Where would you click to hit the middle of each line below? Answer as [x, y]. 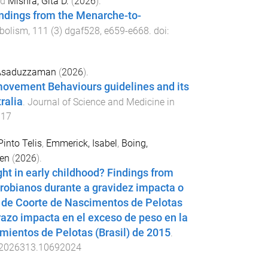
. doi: [159, 31]
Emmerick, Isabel [81, 144]
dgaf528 [82, 31]
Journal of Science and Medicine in [101, 102]
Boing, [134, 144]
